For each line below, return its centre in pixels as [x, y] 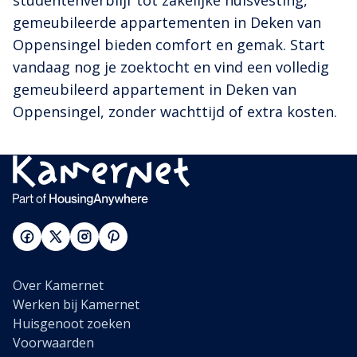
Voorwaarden [53, 343]
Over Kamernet [58, 286]
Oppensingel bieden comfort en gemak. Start [169, 45]
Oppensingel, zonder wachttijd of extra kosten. [175, 112]
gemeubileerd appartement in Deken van [155, 90]
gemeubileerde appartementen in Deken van [167, 23]
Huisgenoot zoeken [72, 324]
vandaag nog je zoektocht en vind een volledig [171, 67]
